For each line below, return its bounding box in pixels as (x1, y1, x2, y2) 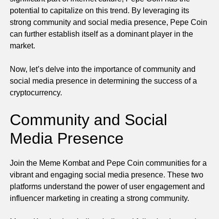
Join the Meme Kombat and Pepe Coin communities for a (10, 158, 207, 167)
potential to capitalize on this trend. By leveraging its (10, 6, 189, 15)
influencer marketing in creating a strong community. (10, 194, 189, 202)
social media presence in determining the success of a (10, 76, 197, 85)
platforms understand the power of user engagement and (10, 182, 205, 191)
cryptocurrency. (10, 88, 62, 97)
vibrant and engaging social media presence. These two (10, 170, 203, 179)
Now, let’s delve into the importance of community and (10, 65, 196, 73)
